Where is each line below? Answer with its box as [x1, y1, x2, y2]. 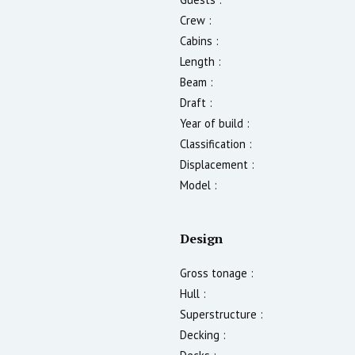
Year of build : [180, 115, 250, 131]
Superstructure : [180, 306, 263, 322]
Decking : [180, 326, 226, 342]
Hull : [180, 285, 206, 301]
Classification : [180, 136, 252, 151]
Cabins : [180, 32, 219, 48]
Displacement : [180, 156, 254, 172]
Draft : [180, 94, 212, 110]
